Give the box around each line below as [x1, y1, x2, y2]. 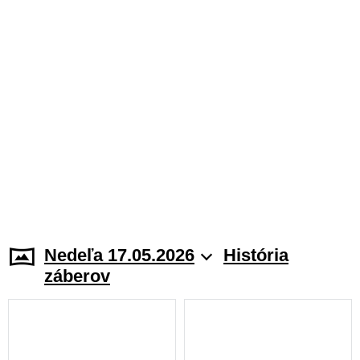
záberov [44, 266, 110, 286]
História [223, 245, 288, 265]
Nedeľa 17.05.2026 [44, 245, 194, 265]
